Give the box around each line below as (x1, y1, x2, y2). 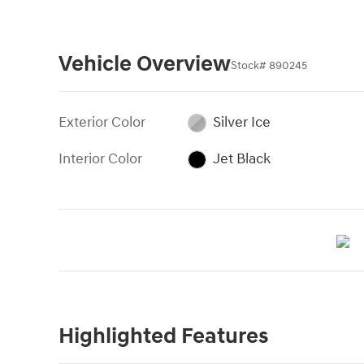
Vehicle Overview (58, 50, 231, 79)
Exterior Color (58, 113, 145, 132)
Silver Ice (212, 113, 271, 132)
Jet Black (212, 149, 271, 169)
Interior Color (58, 149, 142, 169)
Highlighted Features (58, 323, 268, 351)
